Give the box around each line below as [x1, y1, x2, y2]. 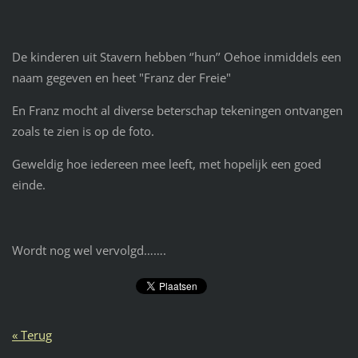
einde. [11, 176, 46, 193]
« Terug [11, 327, 52, 344]
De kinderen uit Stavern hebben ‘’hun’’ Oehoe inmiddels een [11, 49, 341, 66]
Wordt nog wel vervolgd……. [11, 241, 166, 258]
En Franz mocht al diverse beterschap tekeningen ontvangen [11, 102, 343, 118]
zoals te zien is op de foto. [11, 123, 154, 139]
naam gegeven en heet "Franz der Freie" [11, 70, 234, 86]
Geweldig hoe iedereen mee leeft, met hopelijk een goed [11, 155, 321, 172]
